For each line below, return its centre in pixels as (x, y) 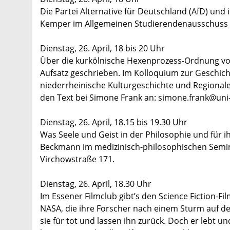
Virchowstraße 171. (77, 159)
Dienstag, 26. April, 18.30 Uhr (96, 184)
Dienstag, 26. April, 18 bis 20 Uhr (102, 49)
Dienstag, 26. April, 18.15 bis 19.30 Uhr (114, 122)
